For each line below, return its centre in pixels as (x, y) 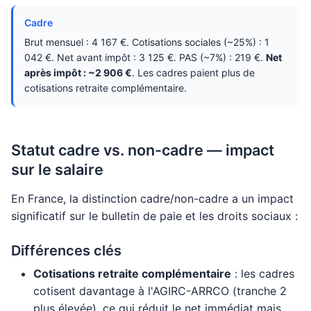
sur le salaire (57, 169)
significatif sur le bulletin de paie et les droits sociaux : (154, 216)
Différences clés (66, 251)
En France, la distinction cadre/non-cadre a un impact (152, 199)
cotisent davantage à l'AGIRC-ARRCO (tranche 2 (160, 291)
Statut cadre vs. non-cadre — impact (143, 150)
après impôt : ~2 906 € (78, 73)
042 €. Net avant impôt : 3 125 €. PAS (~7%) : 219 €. (145, 57)
